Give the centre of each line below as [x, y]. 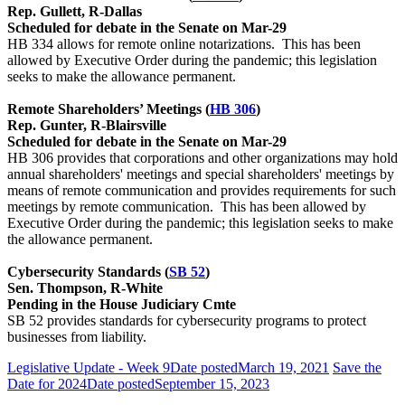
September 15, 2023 [212, 383]
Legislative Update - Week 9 [89, 367]
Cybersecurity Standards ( [88, 271]
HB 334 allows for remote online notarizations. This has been [184, 43]
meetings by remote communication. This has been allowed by [187, 206]
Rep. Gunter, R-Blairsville [87, 125]
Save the [357, 367]
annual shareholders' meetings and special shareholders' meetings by [201, 174]
